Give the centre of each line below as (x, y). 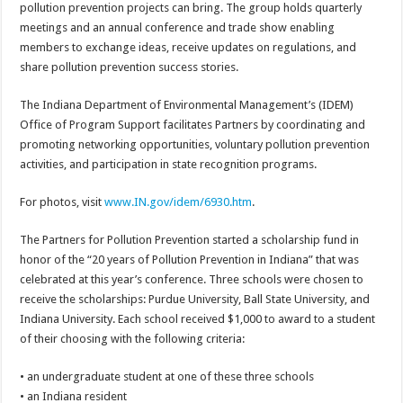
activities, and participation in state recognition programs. (169, 165)
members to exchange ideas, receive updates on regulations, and (188, 48)
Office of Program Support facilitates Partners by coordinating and (193, 125)
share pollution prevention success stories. (130, 67)
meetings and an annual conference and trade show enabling (178, 28)
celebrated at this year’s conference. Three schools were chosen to (192, 280)
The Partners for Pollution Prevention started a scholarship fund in (190, 240)
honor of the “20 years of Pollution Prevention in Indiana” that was (190, 260)
